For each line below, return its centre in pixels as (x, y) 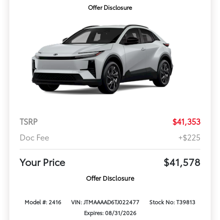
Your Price (42, 161)
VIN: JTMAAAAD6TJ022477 (105, 202)
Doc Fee (34, 137)
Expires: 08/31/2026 (110, 212)
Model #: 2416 (43, 202)
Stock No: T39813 (173, 202)
